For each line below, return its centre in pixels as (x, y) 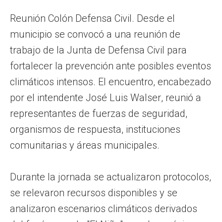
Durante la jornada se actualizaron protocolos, (111, 177)
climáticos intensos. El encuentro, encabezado (111, 82)
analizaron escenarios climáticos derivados (104, 208)
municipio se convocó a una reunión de (95, 34)
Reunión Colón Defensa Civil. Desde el (92, 18)
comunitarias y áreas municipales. (85, 145)
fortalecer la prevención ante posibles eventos (111, 66)
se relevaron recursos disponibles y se (94, 193)
